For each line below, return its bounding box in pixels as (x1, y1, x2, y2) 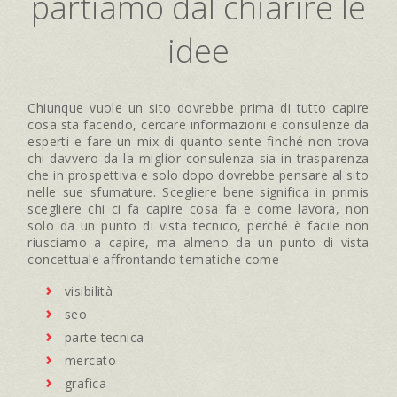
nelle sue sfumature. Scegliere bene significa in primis (27, 183, 370, 200)
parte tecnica (65, 328, 144, 346)
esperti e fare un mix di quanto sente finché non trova (27, 132, 370, 150)
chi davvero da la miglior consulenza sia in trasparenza (27, 149, 370, 167)
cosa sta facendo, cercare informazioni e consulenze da (27, 115, 370, 133)
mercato (65, 351, 116, 369)
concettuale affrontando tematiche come (27, 250, 284, 268)
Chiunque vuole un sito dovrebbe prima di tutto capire (27, 98, 370, 116)
